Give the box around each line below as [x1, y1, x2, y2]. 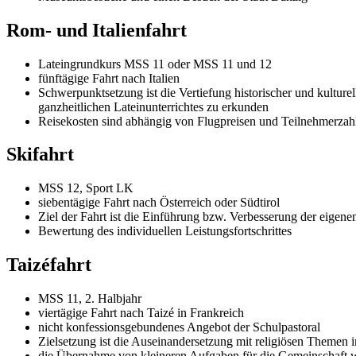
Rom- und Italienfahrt [6, 19, 187, 41]
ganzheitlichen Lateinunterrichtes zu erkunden [38, 99, 269, 114]
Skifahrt [6, 144, 74, 165]
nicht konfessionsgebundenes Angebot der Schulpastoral [38, 320, 320, 335]
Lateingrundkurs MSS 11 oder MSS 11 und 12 [38, 56, 272, 71]
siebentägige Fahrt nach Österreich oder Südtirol [38, 195, 280, 210]
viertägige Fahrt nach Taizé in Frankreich [38, 306, 244, 320]
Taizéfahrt [6, 254, 91, 276]
